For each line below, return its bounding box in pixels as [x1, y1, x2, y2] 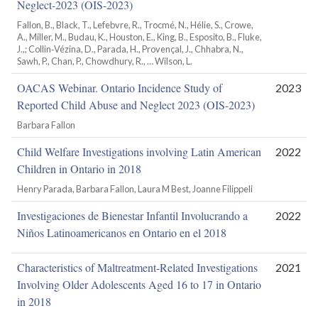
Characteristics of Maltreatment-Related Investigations [17, 259, 258, 275]
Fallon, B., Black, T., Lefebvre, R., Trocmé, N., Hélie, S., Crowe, [17, 18, 253, 31]
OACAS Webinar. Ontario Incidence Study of [17, 79, 222, 95]
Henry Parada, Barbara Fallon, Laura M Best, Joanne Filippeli [17, 182, 253, 194]
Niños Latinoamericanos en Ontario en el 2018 [17, 224, 226, 240]
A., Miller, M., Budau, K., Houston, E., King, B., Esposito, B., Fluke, [17, 31, 262, 43]
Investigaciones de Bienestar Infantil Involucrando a [17, 207, 248, 223]
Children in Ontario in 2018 [17, 160, 141, 176]
